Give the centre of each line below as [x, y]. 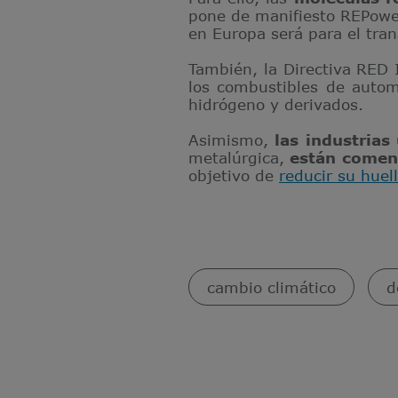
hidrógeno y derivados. [276, 104]
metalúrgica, [239, 157]
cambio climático [271, 287]
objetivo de [234, 175]
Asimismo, [232, 139]
